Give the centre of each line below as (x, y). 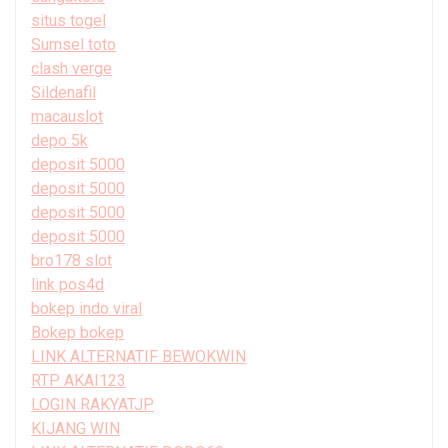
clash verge (71, 69)
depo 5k (59, 141)
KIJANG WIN (75, 429)
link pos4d (67, 285)
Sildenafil (63, 93)
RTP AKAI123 (78, 381)
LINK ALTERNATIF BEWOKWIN (138, 357)
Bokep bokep (77, 333)
